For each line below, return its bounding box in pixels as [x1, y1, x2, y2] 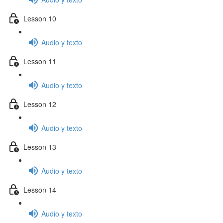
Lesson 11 [23, 56, 56, 66]
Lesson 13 [23, 141, 56, 152]
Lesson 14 [23, 184, 56, 195]
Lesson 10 [23, 13, 56, 23]
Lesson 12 [23, 99, 56, 109]
